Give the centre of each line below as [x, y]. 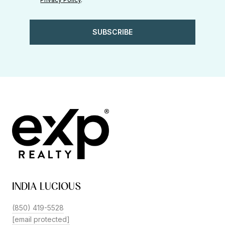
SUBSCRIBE [113, 32]
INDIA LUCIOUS [46, 186]
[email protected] [41, 219]
